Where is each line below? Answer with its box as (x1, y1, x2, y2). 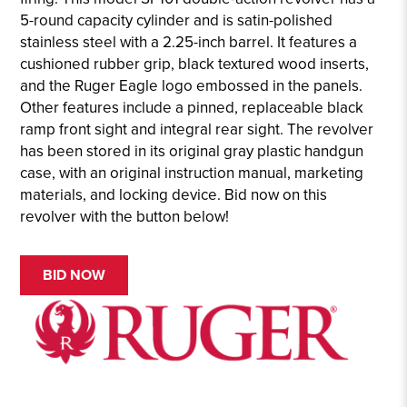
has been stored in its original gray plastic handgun (20, 142, 364, 162)
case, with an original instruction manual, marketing (20, 164, 364, 184)
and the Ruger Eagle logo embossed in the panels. (20, 76, 363, 96)
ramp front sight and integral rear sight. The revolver (20, 120, 374, 140)
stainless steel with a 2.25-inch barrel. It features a (20, 33, 358, 53)
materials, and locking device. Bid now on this (20, 185, 328, 205)
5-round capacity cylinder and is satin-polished (20, 11, 333, 31)
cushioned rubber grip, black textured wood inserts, (20, 55, 370, 74)
